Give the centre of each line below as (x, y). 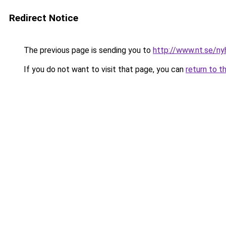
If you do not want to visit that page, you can (104, 69)
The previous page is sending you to (87, 50)
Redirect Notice (44, 18)
